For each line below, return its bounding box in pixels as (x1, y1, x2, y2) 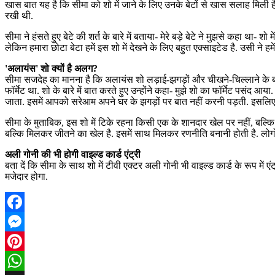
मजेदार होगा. (5, 171, 48, 182)
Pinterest (5, 255, 38, 266)
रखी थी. (5, 10, 33, 21)
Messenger (5, 235, 47, 246)
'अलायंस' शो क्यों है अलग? (5, 63, 98, 74)
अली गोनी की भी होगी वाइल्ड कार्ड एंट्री (5, 149, 141, 160)
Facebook (5, 215, 43, 227)
